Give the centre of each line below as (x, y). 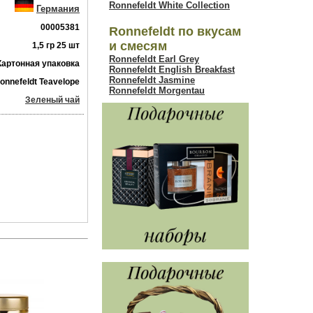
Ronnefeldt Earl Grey (154, 59)
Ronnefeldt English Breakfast (172, 70)
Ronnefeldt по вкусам (175, 31)
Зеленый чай (52, 100)
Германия (58, 9)
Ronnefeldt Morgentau (157, 90)
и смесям (138, 46)
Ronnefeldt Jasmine (152, 80)
